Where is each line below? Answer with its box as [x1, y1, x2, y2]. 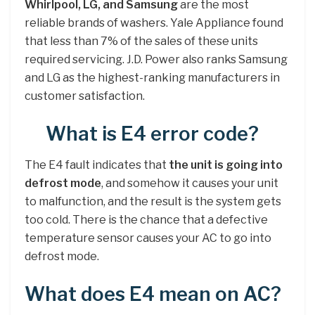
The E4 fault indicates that [25, 158, 169, 172]
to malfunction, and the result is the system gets [25, 195, 281, 209]
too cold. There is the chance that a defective [25, 213, 268, 227]
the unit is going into [169, 158, 283, 172]
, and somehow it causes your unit [101, 176, 278, 191]
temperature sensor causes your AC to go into [25, 231, 271, 245]
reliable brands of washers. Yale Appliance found [25, 16, 283, 30]
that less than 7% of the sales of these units [25, 34, 258, 49]
